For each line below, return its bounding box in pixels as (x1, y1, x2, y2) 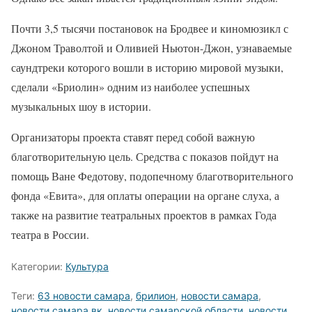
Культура (65, 260, 109, 272)
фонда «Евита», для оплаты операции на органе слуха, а (11, 188, 279, 203)
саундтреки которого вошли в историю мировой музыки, (11, 60, 283, 75)
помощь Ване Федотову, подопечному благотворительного (11, 169, 293, 183)
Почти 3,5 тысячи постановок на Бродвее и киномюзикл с (11, 21, 288, 36)
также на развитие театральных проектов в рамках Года (11, 208, 276, 222)
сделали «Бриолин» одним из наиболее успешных (11, 79, 250, 94)
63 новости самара (38, 290, 130, 302)
